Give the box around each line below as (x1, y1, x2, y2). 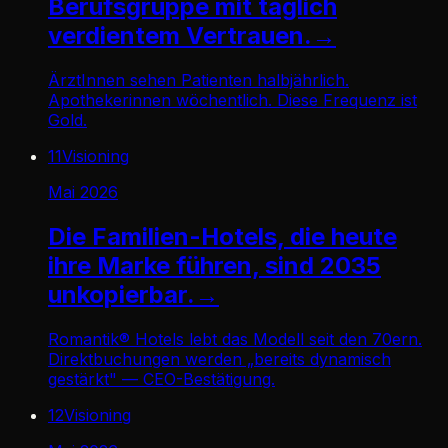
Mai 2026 (48, 181, 118, 202)
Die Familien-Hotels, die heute (48, 221, 397, 251)
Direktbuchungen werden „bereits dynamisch (48, 348, 391, 369)
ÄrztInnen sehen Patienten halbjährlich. (48, 69, 349, 90)
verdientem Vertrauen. (48, 20, 312, 50)
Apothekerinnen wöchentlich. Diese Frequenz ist (48, 89, 417, 110)
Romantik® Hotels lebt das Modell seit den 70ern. (48, 328, 422, 349)
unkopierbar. (48, 279, 195, 309)
